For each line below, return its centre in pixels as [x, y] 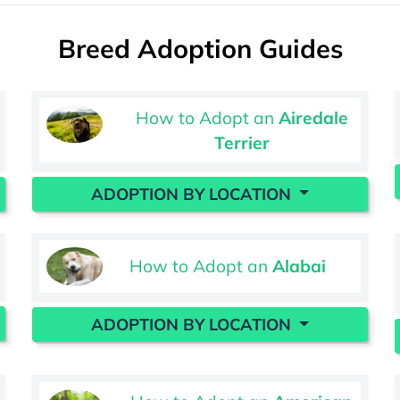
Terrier [242, 142]
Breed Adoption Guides [200, 48]
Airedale [313, 117]
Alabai [300, 267]
